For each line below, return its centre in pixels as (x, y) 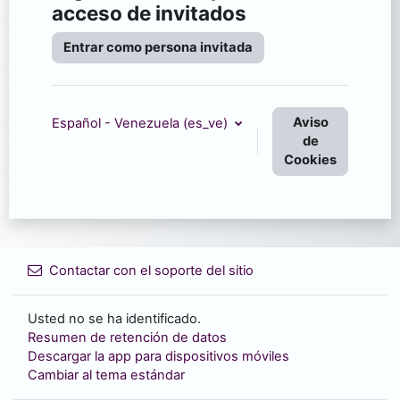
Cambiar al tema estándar (106, 375)
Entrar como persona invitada (158, 47)
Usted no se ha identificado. (114, 319)
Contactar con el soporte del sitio (151, 271)
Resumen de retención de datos (127, 337)
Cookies (310, 159)
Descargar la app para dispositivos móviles (158, 356)
